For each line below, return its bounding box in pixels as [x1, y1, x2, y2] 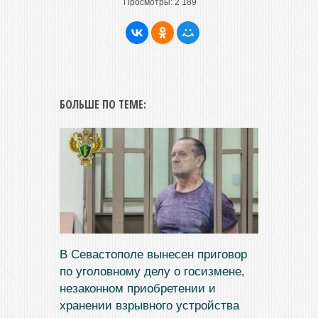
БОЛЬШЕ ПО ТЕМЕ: [60, 97, 146, 112]
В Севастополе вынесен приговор [60, 248, 247, 262]
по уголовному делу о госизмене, [60, 265, 245, 279]
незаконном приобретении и [60, 282, 216, 296]
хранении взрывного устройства [60, 299, 239, 313]
